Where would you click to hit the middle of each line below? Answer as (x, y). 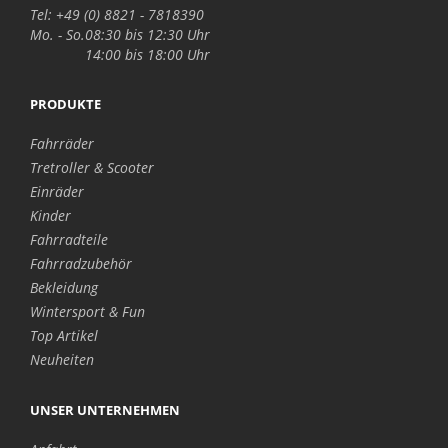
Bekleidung (64, 287)
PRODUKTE (65, 104)
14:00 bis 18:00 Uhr (147, 54)
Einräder (57, 191)
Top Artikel (64, 335)
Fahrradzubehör (81, 263)
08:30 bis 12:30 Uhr (147, 34)
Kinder (50, 215)
